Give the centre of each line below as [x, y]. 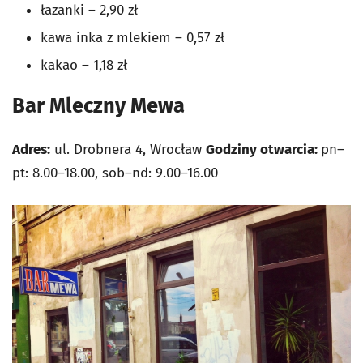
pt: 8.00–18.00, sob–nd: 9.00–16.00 [115, 173]
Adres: [31, 149]
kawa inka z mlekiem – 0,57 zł [132, 37]
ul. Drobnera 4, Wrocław [128, 149]
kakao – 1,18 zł [84, 65]
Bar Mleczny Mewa [101, 105]
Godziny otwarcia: [263, 149]
